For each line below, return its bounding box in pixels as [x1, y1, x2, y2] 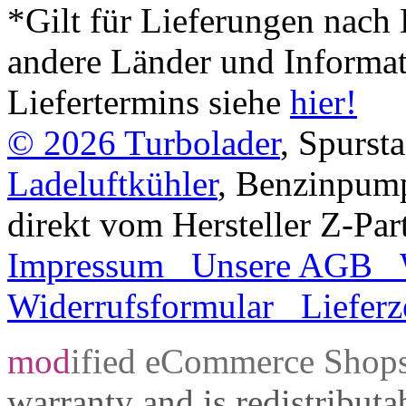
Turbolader [124, 123, 280, 163]
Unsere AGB [191, 246, 372, 285]
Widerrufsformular [7, 286, 274, 326]
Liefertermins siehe [7, 82, 290, 122]
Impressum [7, 246, 164, 285]
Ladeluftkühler [7, 164, 217, 204]
